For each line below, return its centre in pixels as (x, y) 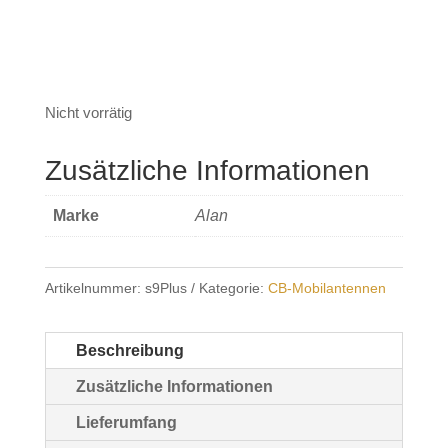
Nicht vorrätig (88, 113)
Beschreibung (129, 350)
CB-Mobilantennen (326, 288)
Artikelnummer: (94, 288)
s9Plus (165, 288)
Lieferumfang (126, 422)
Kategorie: (233, 288)
